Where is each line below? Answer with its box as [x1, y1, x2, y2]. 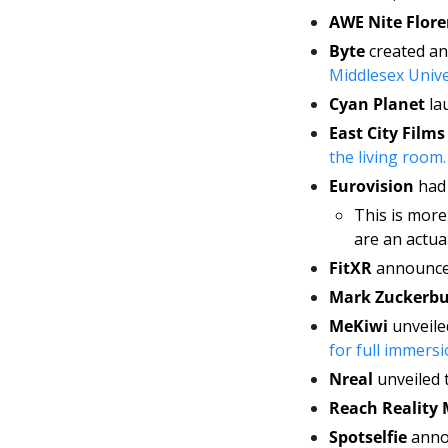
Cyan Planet [329, 93, 429, 116]
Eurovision [329, 175, 418, 198]
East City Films [329, 122, 445, 145]
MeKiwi [329, 315, 392, 338]
